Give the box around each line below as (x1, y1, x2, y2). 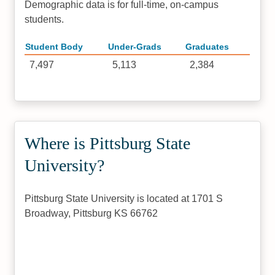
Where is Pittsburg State (25, 134, 191, 153)
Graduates (185, 42, 230, 52)
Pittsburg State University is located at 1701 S (25, 193, 223, 204)
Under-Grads (108, 42, 162, 52)
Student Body (25, 42, 83, 52)
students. (25, 14, 64, 25)
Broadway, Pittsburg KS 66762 (25, 208, 158, 219)
